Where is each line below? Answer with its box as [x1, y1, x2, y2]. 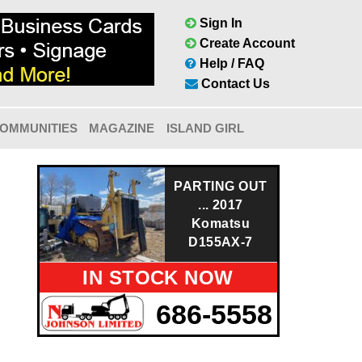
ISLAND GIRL [166, 121, 244, 135]
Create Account [196, 36, 295, 50]
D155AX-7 [188, 235, 253, 249]
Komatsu [191, 217, 250, 230]
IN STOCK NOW [82, 267, 234, 288]
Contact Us [198, 77, 270, 90]
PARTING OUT [174, 179, 267, 193]
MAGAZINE [89, 121, 155, 135]
